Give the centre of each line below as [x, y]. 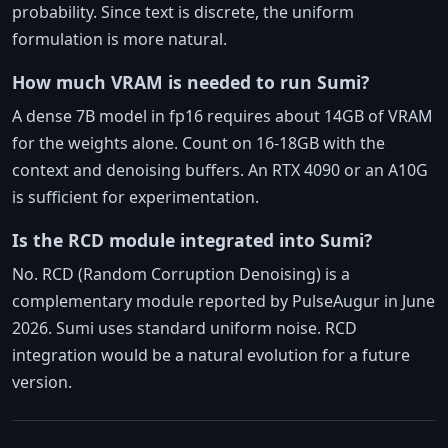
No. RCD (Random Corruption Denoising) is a [181, 274]
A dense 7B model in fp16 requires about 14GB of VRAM [222, 116]
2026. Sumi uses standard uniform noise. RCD [184, 328]
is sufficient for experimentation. [135, 197]
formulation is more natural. [119, 39]
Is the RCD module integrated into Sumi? [192, 240]
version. [42, 382]
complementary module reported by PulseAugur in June [223, 301]
